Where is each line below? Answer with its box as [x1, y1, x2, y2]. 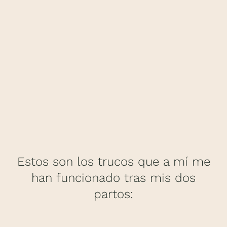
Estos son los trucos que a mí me [17, 154, 210, 169]
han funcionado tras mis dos [31, 170, 196, 185]
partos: [94, 186, 133, 201]
